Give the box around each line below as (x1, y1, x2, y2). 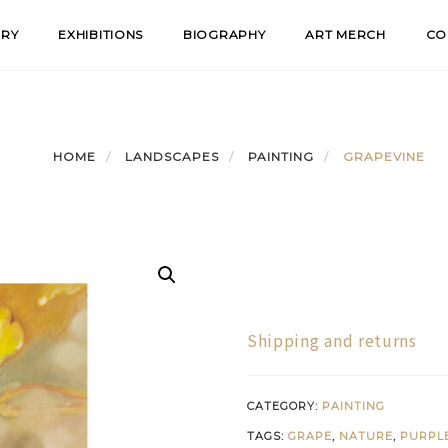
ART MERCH (305, 27, 386, 42)
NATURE (338, 429, 393, 443)
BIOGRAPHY (183, 27, 266, 42)
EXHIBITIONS (58, 27, 144, 42)
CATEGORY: (246, 399, 322, 413)
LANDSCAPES (125, 149, 219, 164)
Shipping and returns (246, 328, 417, 352)
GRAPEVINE (343, 149, 425, 164)
